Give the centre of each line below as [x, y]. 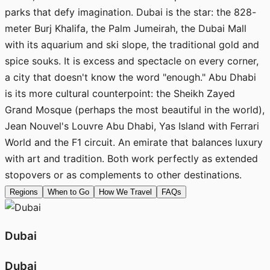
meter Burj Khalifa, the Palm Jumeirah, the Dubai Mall [126, 28]
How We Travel [125, 192]
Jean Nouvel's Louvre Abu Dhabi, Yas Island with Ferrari [132, 126]
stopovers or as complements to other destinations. [123, 174]
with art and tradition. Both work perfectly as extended [131, 158]
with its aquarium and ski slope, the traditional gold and [132, 44]
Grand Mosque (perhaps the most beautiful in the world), [135, 109]
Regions [24, 192]
